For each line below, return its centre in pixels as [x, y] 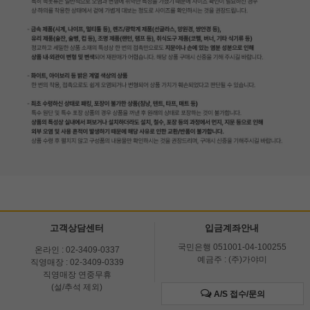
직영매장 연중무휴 [77, 275]
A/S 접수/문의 [239, 294]
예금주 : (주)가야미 [232, 260]
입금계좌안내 [232, 228]
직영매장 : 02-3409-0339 [77, 263]
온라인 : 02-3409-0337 [77, 250]
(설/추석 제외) [77, 288]
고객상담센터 [77, 228]
